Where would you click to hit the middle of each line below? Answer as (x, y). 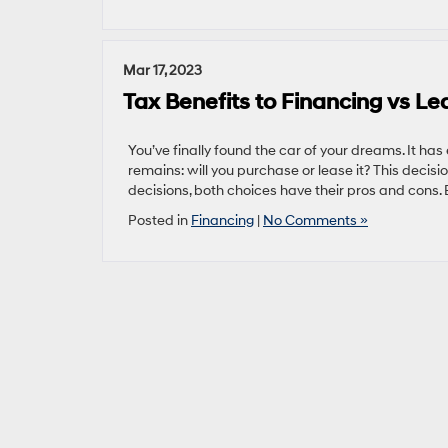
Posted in (159, 220)
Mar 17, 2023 (162, 70)
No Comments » (315, 220)
